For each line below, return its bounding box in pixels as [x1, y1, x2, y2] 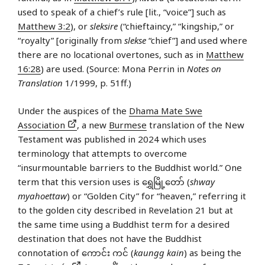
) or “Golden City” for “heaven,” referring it [67, 189, 246, 202]
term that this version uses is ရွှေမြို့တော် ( [18, 175, 190, 188]
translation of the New [147, 118, 244, 131]
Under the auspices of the [18, 104, 129, 117]
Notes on [187, 63, 221, 75]
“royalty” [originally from [18, 34, 124, 47]
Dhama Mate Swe [129, 104, 202, 117]
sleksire [90, 20, 118, 33]
